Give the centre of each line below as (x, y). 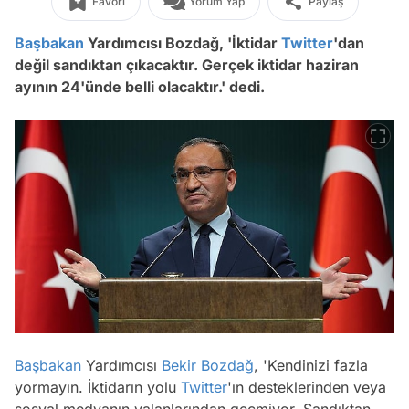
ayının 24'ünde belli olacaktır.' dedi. (142, 87)
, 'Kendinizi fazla (311, 365)
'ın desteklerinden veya (307, 387)
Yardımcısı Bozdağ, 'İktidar (183, 43)
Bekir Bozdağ (208, 365)
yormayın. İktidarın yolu (98, 387)
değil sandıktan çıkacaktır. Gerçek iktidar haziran (187, 65)
